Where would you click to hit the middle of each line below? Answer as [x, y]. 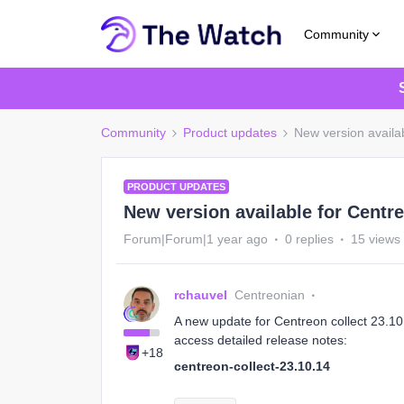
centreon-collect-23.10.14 [252, 366]
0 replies [309, 239]
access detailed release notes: [261, 340]
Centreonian [270, 295]
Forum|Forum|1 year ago [196, 239]
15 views [376, 239]
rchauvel [201, 295]
